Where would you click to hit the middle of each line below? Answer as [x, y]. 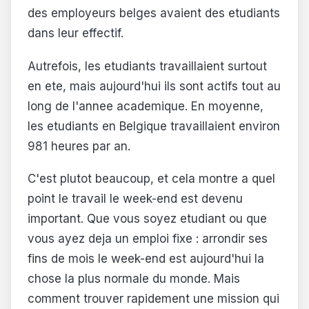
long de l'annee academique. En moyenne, [146, 106]
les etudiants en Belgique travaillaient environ [154, 126]
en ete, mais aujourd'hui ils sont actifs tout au [154, 86]
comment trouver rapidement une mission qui [153, 299]
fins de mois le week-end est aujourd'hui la [146, 259]
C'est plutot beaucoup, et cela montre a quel [151, 179]
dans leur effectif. [76, 33]
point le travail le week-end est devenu [135, 199]
